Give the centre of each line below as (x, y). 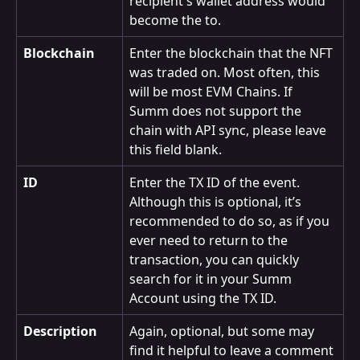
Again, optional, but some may (223, 331)
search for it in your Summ (212, 279)
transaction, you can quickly (216, 260)
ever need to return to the (210, 241)
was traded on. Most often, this (226, 73)
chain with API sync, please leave (229, 131)
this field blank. (176, 150)
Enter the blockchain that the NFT (233, 53)
